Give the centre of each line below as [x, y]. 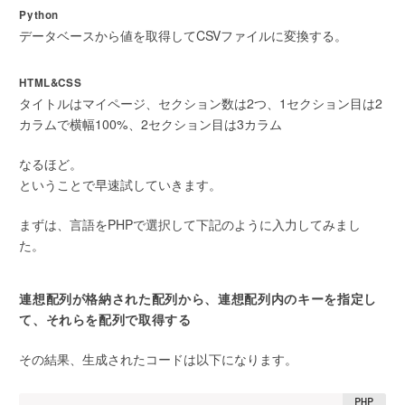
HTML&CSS [51, 82]
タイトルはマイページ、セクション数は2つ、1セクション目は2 [201, 103]
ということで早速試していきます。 [121, 185]
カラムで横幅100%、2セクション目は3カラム [151, 123]
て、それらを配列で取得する [105, 319]
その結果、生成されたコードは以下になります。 [159, 358]
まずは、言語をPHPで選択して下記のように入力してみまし [190, 225]
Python [39, 14]
